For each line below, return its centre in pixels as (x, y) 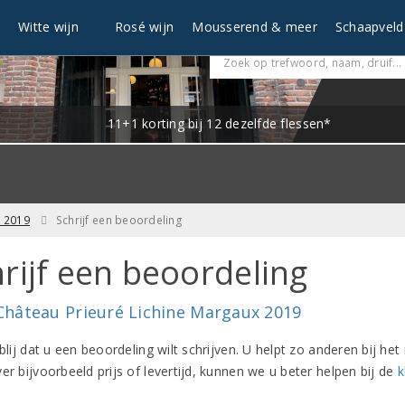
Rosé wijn (144, 27)
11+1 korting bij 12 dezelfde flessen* (219, 123)
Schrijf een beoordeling (119, 220)
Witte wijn (48, 27)
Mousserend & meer (254, 27)
